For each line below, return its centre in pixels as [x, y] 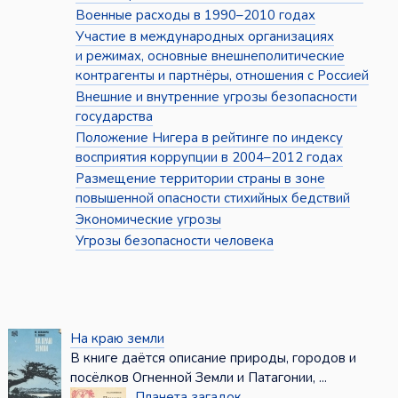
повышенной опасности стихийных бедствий [212, 199]
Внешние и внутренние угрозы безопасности [216, 97]
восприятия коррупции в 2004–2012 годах [209, 158]
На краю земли [117, 339]
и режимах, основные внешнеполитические [210, 56]
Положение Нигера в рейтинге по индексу [209, 138]
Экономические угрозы [148, 220]
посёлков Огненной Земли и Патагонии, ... [198, 378]
